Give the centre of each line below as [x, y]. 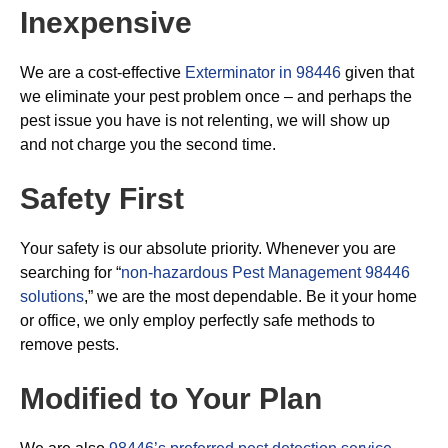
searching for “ [70, 272]
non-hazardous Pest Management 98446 [265, 272]
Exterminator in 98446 [263, 72]
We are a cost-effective [102, 72]
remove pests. [69, 344]
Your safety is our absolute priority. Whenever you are [208, 248]
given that [377, 72]
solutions [52, 296]
